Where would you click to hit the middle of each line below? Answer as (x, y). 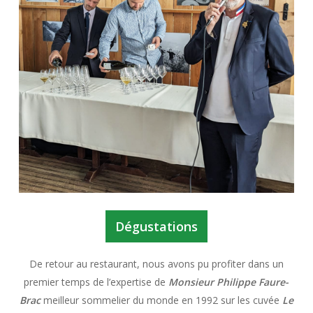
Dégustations (156, 226)
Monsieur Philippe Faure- (229, 282)
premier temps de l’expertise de (96, 282)
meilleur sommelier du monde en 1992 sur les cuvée (161, 300)
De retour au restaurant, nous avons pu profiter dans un (156, 263)
